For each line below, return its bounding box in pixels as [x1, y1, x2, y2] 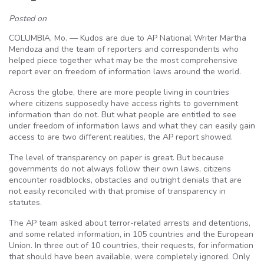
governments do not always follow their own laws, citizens [9, 163, 231, 174]
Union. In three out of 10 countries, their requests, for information [9, 240, 253, 251]
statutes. [9, 197, 42, 208]
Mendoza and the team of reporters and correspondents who [9, 44, 239, 55]
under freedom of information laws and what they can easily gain [9, 120, 255, 131]
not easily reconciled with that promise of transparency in [9, 186, 226, 197]
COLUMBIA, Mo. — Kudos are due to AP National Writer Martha [9, 32, 246, 44]
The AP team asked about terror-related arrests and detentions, [9, 217, 250, 229]
